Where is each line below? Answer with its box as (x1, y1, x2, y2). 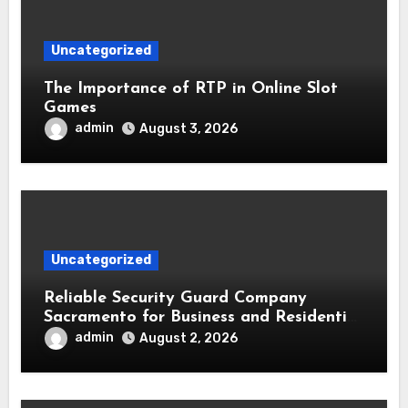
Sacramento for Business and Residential (43, 308, 362, 326)
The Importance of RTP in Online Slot (43, 79, 338, 97)
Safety (43, 327, 95, 345)
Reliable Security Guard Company (43, 289, 307, 307)
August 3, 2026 (138, 120, 238, 137)
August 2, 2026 (138, 330, 238, 346)
